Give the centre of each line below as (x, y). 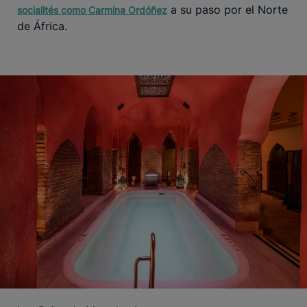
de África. (42, 26)
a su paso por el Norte (228, 9)
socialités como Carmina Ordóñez (92, 10)
